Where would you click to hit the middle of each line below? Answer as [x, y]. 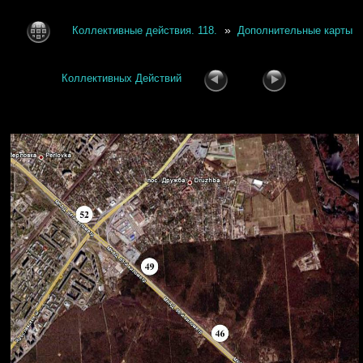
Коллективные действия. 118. [145, 31]
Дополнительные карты [295, 31]
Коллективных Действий [121, 79]
